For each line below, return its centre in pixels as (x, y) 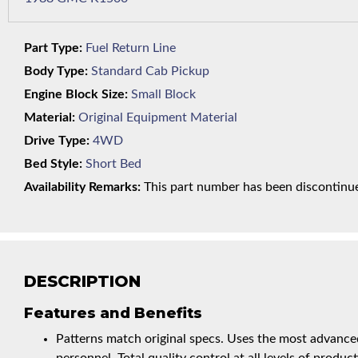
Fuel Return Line (131, 48)
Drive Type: (57, 141)
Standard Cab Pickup (150, 71)
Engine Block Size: (76, 94)
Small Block (163, 94)
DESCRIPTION (82, 281)
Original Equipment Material (158, 117)
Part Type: (53, 48)
